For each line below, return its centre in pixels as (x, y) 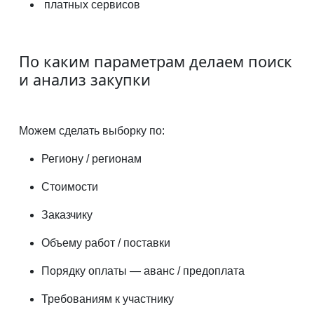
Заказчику (67, 214)
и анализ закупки (84, 79)
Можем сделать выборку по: (91, 130)
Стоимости (71, 186)
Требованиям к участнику (107, 299)
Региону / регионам (91, 158)
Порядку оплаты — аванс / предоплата (143, 271)
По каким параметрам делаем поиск (155, 61)
